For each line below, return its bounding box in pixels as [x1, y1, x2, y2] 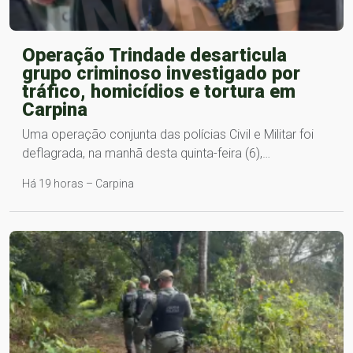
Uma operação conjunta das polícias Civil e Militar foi [22, 127, 314, 143]
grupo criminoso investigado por [22, 62, 300, 85]
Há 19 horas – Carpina [22, 177, 134, 191]
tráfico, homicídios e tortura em [22, 80, 295, 103]
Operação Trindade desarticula [22, 44, 287, 67]
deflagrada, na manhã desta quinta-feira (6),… [22, 146, 270, 162]
